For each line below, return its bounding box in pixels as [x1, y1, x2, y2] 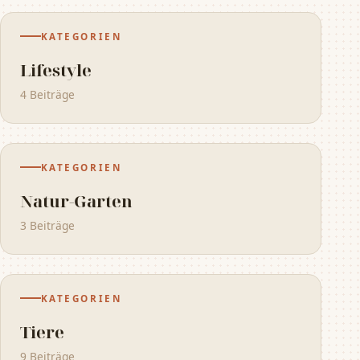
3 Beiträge [20, 217, 75, 233]
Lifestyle [20, 58, 92, 81]
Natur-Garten [20, 189, 133, 212]
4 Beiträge [20, 86, 75, 102]
